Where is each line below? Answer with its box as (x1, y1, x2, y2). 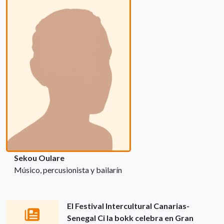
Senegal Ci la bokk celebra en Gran (67, 212, 193, 222)
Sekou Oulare (14, 152, 64, 162)
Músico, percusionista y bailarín (14, 164, 122, 174)
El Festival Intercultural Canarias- (67, 200, 189, 210)
